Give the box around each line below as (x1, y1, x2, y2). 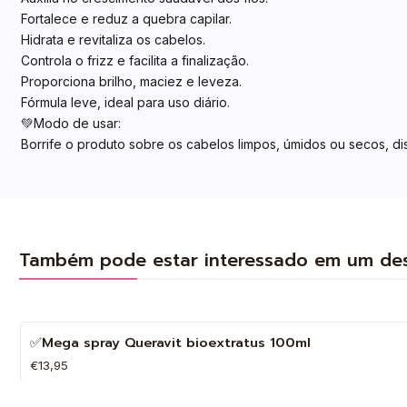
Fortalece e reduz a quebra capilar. (20, 11, 232, 27)
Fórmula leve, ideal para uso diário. (20, 94, 230, 111)
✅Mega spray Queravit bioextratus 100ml (29, 333, 311, 353)
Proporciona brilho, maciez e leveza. (20, 74, 242, 90)
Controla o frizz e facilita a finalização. (20, 53, 249, 69)
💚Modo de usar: (20, 115, 121, 132)
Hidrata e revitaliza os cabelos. (20, 32, 205, 48)
